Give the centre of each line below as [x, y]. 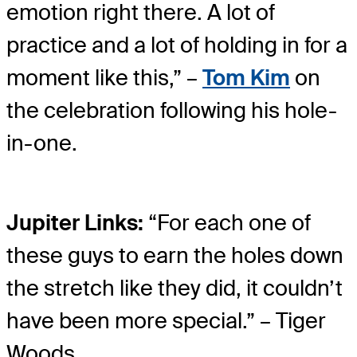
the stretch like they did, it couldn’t [175, 288]
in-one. [42, 143]
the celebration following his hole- [172, 111]
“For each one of [227, 223]
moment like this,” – [104, 78]
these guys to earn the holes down [175, 256]
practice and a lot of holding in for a [177, 45]
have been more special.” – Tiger [166, 321]
